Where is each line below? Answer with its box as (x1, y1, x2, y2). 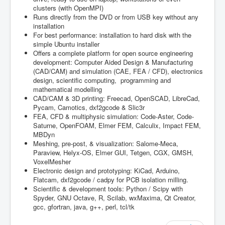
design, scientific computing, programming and (33, 75, 171, 85)
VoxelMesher (33, 157, 71, 167)
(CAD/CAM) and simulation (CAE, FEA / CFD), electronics (33, 66, 203, 76)
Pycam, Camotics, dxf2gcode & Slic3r (33, 102, 145, 113)
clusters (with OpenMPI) (33, 3, 103, 13)
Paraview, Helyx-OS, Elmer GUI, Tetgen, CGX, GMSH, (33, 148, 193, 158)
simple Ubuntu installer (33, 39, 99, 49)
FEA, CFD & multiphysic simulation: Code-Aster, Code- (33, 111, 194, 122)
